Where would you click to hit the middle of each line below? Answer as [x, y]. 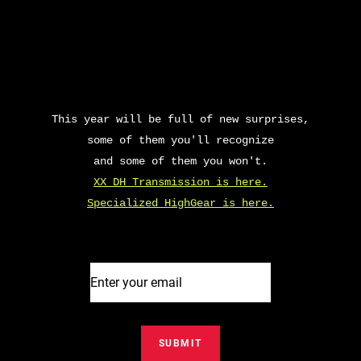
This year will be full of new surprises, [180, 119]
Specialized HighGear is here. [180, 203]
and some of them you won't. [180, 161]
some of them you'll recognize [180, 140]
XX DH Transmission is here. [180, 182]
